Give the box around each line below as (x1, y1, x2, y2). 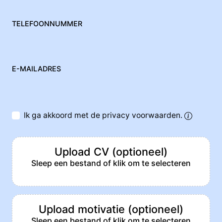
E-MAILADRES (12, 64, 61, 73)
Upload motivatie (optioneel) (39, 203, 183, 216)
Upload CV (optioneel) (55, 145, 167, 159)
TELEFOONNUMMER (12, 19, 82, 28)
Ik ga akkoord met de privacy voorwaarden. (24, 111, 185, 120)
